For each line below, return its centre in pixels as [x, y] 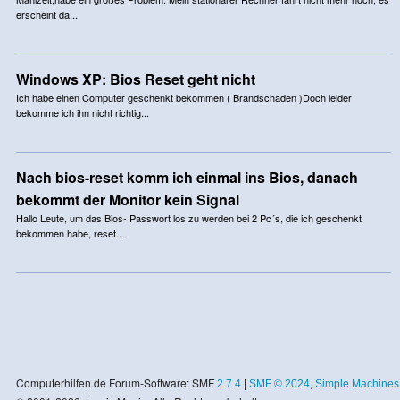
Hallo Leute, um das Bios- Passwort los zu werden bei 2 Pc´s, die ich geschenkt [188, 217]
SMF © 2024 [279, 383]
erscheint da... [46, 14]
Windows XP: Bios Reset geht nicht [135, 79]
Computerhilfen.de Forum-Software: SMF [116, 382]
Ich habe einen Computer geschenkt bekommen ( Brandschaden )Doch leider [183, 97]
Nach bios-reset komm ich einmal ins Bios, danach [187, 177]
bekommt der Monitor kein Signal [127, 199]
